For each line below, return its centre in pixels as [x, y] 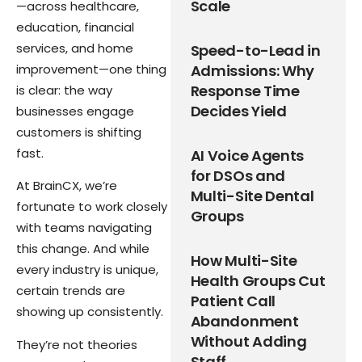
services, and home [75, 48]
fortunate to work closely [92, 207]
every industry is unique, [87, 270]
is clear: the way [64, 90]
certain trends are [71, 291]
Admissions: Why [253, 70]
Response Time [245, 90]
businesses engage [75, 111]
